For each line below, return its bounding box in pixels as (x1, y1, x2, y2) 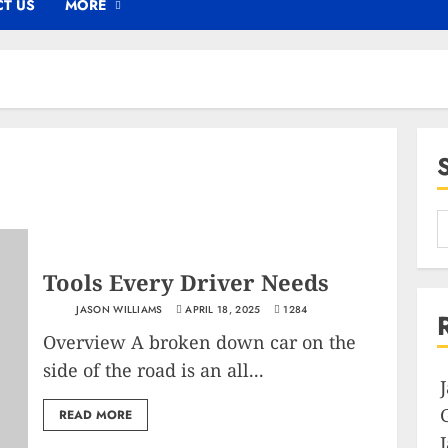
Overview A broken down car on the (43, 329, 357, 354)
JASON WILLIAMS (73, 301, 163, 317)
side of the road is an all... (43, 357, 265, 382)
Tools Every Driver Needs (43, 266, 330, 297)
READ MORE (59, 405, 133, 424)
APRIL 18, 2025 (185, 301, 261, 317)
